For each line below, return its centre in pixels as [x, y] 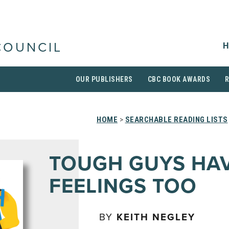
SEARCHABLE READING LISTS [176, 120]
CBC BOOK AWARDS [179, 79]
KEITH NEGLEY [156, 217]
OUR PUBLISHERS [104, 79]
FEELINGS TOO [123, 186]
